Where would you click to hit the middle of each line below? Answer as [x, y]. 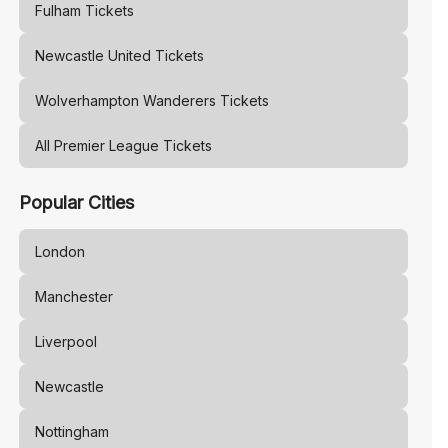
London [59, 251]
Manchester [73, 296]
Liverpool [65, 341]
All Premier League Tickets [123, 145]
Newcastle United [92, 55]
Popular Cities [76, 202]
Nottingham [71, 431]
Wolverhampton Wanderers [125, 100]
